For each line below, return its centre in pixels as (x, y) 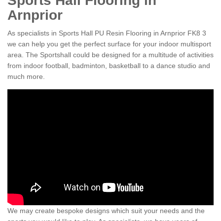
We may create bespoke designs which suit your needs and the (106, 211)
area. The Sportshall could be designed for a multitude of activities (110, 55)
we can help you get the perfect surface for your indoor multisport (109, 44)
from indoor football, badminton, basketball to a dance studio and (109, 66)
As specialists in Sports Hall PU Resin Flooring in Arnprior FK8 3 (107, 33)
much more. (26, 77)
